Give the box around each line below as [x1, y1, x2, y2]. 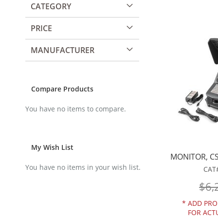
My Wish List [31, 142, 73, 152]
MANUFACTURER [31, 45, 94, 56]
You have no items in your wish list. [25, 162, 141, 172]
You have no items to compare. [25, 104, 126, 114]
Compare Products [31, 84, 93, 94]
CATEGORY [31, 1, 71, 12]
